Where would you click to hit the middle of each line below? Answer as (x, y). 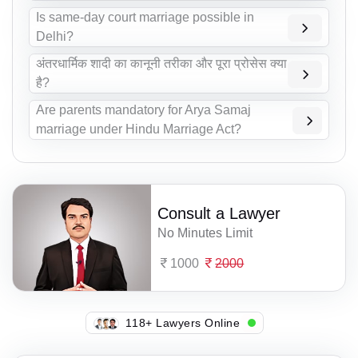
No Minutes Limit (205, 233)
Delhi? (55, 37)
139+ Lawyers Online (186, 322)
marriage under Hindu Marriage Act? (139, 129)
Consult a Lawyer (219, 213)
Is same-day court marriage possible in (145, 18)
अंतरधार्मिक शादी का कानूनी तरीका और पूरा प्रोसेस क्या (161, 64)
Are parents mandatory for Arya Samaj (143, 110)
